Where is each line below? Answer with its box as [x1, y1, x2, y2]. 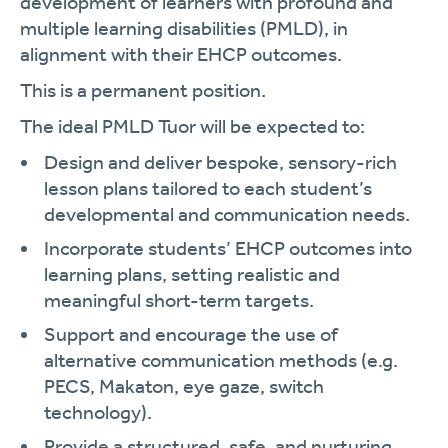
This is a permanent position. [20, 78, 266, 102]
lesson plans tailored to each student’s [44, 176, 372, 200]
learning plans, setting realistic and [44, 262, 340, 286]
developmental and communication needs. [44, 202, 410, 226]
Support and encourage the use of [44, 322, 338, 346]
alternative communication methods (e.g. [44, 348, 398, 372]
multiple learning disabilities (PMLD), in [20, 16, 348, 40]
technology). [44, 400, 152, 424]
